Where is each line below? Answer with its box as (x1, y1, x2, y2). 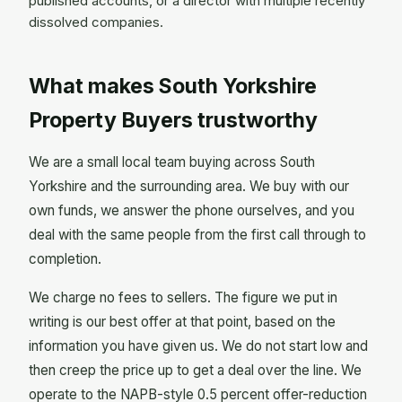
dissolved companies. (29, 14, 163, 31)
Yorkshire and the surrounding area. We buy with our (29, 177, 349, 195)
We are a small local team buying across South (29, 153, 315, 170)
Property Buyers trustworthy (29, 108, 318, 134)
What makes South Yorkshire (29, 74, 317, 100)
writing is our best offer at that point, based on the (29, 312, 336, 330)
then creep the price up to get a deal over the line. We (29, 361, 362, 379)
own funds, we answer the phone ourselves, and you (29, 201, 354, 219)
